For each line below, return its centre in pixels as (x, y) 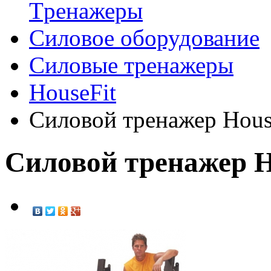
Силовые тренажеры (131, 65)
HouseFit (73, 92)
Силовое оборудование (144, 38)
